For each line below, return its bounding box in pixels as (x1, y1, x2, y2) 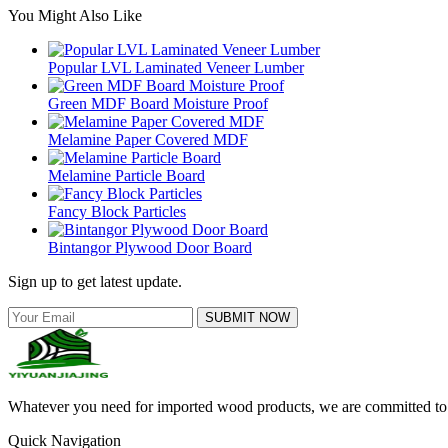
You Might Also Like (8, 7, 142, 25)
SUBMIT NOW (205, 310, 290, 326)
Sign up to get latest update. (8, 273, 182, 291)
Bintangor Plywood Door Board (48, 239, 252, 257)
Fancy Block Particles (48, 203, 186, 221)
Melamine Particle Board (48, 167, 205, 185)
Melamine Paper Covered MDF (48, 131, 248, 149)
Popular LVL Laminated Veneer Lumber (48, 59, 304, 77)
